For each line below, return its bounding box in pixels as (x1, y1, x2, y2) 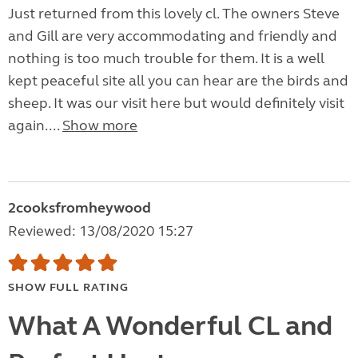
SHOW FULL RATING (8, 280, 129, 295)
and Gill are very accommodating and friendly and (8, 27, 337, 46)
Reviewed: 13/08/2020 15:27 (8, 222, 193, 241)
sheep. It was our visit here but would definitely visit (8, 94, 344, 113)
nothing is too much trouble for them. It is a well (8, 50, 324, 68)
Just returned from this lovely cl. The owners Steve (8, 5, 340, 23)
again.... (8, 117, 62, 135)
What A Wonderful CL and (8, 309, 332, 344)
